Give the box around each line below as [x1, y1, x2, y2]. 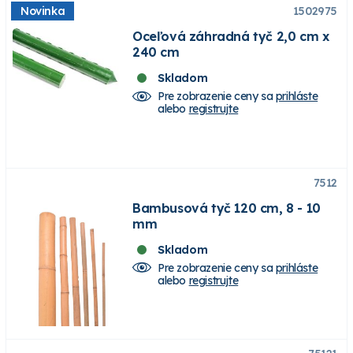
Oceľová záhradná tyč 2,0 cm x [132, 28, 329, 45]
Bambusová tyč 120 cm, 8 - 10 [132, 199, 321, 216]
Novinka [20, 4, 65, 19]
